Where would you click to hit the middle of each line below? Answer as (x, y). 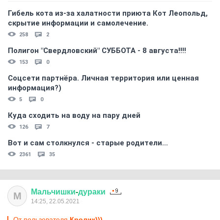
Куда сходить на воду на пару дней (74, 115)
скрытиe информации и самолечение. (78, 23)
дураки (92, 192)
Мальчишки (53, 192)
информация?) (35, 88)
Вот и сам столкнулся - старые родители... (88, 143)
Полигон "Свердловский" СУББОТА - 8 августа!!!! (97, 51)
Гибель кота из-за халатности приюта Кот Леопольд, (108, 13)
